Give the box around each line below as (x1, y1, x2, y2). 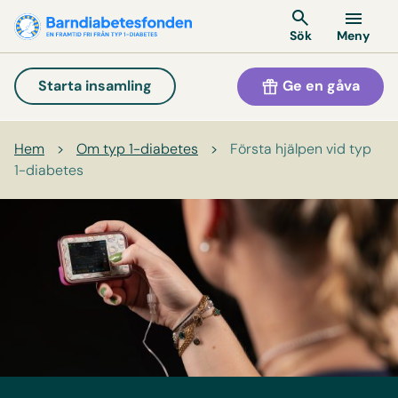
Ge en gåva (279, 76, 360, 95)
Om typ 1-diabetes (76, 139, 198, 158)
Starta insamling (38, 76, 152, 96)
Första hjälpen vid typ (230, 139, 371, 158)
